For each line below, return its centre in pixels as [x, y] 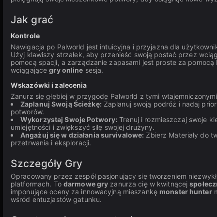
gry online [66, 70]
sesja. [93, 70]
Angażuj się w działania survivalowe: [82, 135]
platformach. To [37, 184]
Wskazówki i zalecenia [49, 85]
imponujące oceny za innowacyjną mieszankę [85, 192]
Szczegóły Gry [47, 163]
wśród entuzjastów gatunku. [56, 199]
